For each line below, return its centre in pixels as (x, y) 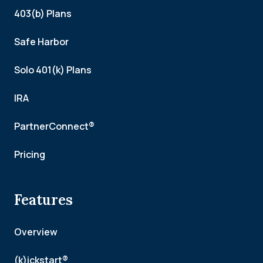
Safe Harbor (41, 42)
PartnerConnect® (54, 126)
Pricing (30, 154)
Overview (36, 232)
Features (43, 200)
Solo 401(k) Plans (53, 70)
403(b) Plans (43, 14)
